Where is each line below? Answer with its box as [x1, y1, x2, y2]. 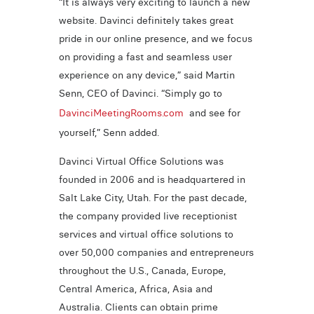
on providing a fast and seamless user [58, 50, 232, 64]
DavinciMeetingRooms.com [58, 107, 184, 120]
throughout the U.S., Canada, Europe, [58, 264, 226, 277]
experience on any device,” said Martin [58, 69, 235, 82]
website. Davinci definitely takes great [58, 14, 233, 27]
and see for [183, 107, 240, 120]
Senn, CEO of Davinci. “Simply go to [58, 87, 222, 100]
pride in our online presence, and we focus [58, 32, 252, 46]
